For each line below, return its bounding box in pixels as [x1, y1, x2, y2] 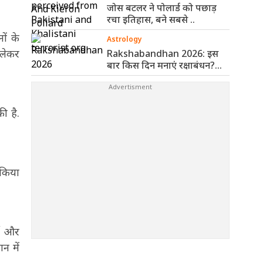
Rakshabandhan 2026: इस [107, 47, 218, 60]
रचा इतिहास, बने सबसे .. [107, 13, 195, 26]
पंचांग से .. [107, 70, 143, 83]
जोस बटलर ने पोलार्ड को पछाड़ [107, 1, 217, 14]
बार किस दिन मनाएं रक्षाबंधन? [107, 59, 215, 72]
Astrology [107, 34, 142, 44]
